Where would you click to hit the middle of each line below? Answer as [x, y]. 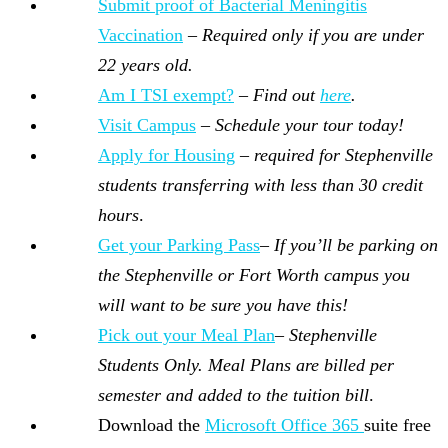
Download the [151, 425]
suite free [397, 425]
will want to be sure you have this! [223, 305]
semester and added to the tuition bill [233, 395]
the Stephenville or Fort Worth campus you [254, 275]
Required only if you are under [313, 35]
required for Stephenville [343, 155]
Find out [286, 95]
